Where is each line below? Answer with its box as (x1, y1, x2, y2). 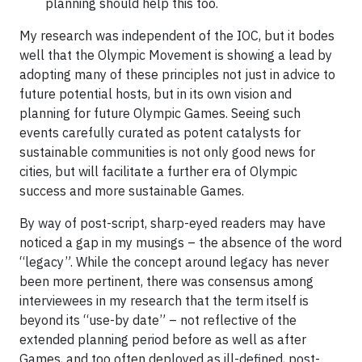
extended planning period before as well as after (19, 331, 306, 347)
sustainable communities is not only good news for (19, 144, 315, 160)
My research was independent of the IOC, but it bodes (19, 27, 335, 44)
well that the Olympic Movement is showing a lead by (19, 47, 332, 63)
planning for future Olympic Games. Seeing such (19, 105, 301, 121)
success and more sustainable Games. (19, 183, 244, 199)
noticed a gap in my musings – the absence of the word (19, 234, 342, 250)
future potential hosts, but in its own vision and (19, 86, 292, 102)
